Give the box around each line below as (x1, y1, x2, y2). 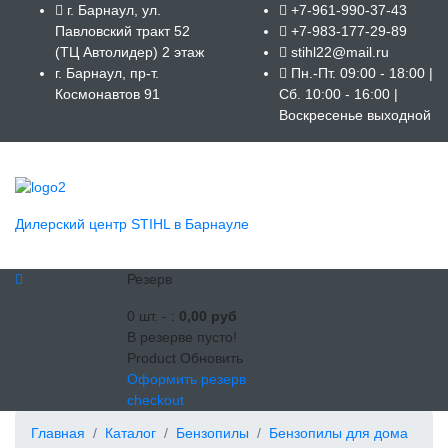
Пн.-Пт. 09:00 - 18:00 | (287, 65, 433, 81)
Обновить (180, 349, 243, 366)
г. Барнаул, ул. (63, 2, 161, 18)
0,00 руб (179, 307, 237, 324)
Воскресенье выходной (279, 107, 431, 123)
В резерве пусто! (127, 328, 237, 345)
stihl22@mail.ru (291, 44, 389, 60)
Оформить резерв (127, 370, 246, 387)
